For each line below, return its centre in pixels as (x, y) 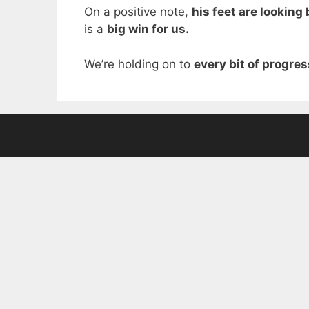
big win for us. (148, 29)
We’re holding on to (139, 64)
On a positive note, (138, 12)
